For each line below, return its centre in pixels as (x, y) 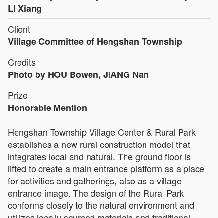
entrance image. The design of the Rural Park (96, 192)
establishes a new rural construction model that (99, 144)
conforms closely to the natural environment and (101, 205)
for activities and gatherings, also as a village (95, 180)
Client (19, 28)
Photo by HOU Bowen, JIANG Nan (78, 74)
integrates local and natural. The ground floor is (99, 156)
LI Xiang (25, 8)
